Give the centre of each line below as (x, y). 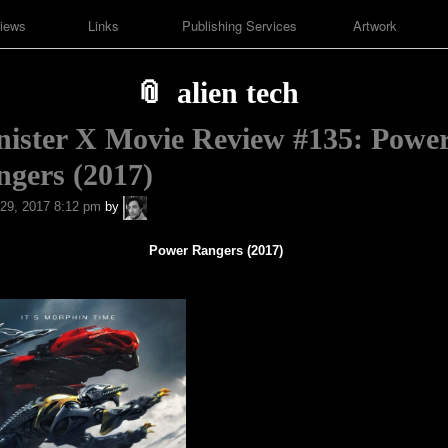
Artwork (374, 26)
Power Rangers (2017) (216, 250)
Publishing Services (239, 26)
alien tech (237, 93)
